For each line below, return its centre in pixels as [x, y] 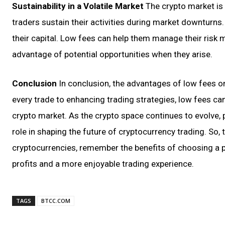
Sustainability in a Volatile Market [78, 6]
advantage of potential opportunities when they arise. [112, 54]
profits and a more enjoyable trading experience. [103, 164]
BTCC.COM [56, 201]
